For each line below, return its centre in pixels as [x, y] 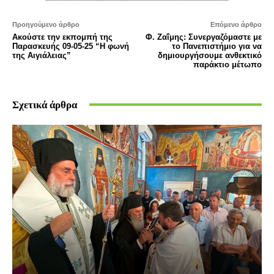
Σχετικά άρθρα [45, 105]
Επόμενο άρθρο [236, 24]
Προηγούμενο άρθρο [46, 24]
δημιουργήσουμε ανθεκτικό [209, 55]
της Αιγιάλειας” [42, 55]
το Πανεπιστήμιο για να [217, 46]
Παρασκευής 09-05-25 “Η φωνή [71, 46]
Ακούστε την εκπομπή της [62, 37]
